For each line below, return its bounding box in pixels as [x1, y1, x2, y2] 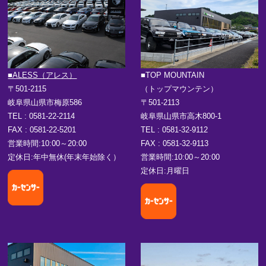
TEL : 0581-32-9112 [141, 125, 208, 134]
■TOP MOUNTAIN [141, 70, 205, 80]
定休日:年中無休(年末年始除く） [8, 152, 121, 161]
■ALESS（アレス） [8, 70, 77, 80]
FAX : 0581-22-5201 [8, 125, 77, 134]
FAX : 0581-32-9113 [141, 138, 209, 148]
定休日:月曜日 [141, 166, 190, 175]
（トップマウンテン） [141, 84, 218, 93]
